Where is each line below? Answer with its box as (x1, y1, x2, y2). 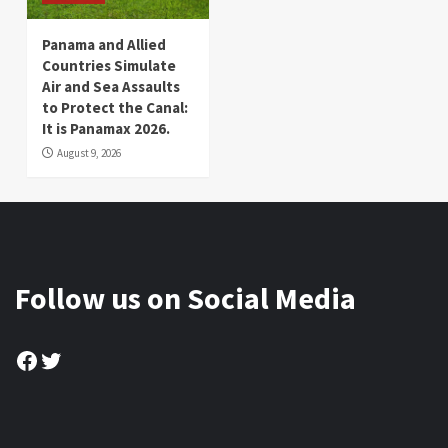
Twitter (38, 344, 119, 374)
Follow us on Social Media (15, 278, 356, 317)
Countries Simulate (42, 55, 176, 75)
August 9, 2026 (57, 145, 121, 160)
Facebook (14, 344, 116, 374)
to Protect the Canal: (42, 97, 188, 117)
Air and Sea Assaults (42, 76, 180, 96)
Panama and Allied (42, 34, 166, 54)
